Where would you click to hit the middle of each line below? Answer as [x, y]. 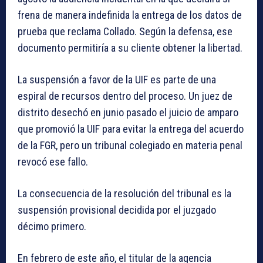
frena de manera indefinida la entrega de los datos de [130, 15]
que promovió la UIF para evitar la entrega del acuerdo [131, 129]
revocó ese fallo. [53, 161]
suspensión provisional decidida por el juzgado [117, 210]
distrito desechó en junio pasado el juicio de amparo [128, 112]
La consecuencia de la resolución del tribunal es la [124, 193]
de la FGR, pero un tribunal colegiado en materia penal [130, 145]
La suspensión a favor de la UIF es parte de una [117, 79]
